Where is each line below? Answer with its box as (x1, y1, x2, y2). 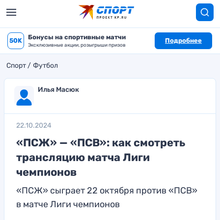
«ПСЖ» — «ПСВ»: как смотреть (16, 136, 185, 149)
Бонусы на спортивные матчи (28, 33, 126, 41)
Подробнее (165, 37, 202, 44)
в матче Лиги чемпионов (16, 199, 120, 210)
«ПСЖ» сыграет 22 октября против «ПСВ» (16, 185, 197, 196)
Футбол (33, 61, 58, 70)
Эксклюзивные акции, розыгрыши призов (28, 42, 126, 48)
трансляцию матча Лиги (16, 151, 150, 164)
